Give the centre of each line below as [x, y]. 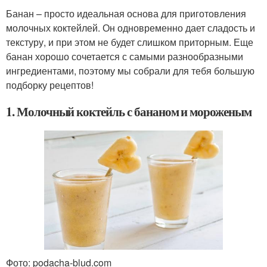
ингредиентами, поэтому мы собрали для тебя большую [130, 71]
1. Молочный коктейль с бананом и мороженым [129, 112]
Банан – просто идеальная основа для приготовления [126, 14]
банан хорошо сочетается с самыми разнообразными [125, 57]
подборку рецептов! [50, 85]
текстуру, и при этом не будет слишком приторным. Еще [130, 42]
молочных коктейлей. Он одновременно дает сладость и [131, 28]
